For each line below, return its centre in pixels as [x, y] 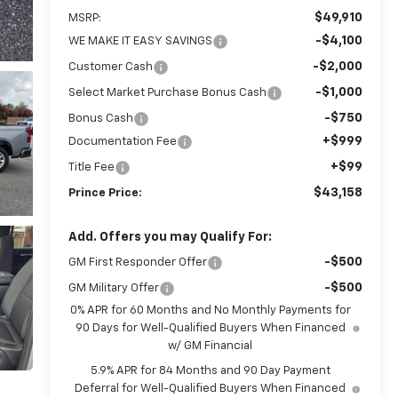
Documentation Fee [122, 141]
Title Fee [91, 167]
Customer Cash [110, 67]
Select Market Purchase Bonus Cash [167, 92]
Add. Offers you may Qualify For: [170, 237]
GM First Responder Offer [137, 262]
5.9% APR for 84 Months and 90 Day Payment [210, 370]
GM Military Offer [113, 288]
